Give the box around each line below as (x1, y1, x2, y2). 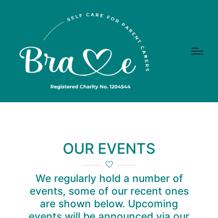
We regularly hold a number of (35, 172, 183, 184)
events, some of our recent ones (29, 184, 189, 197)
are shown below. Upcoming (40, 197, 178, 210)
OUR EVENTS (63, 140, 155, 158)
